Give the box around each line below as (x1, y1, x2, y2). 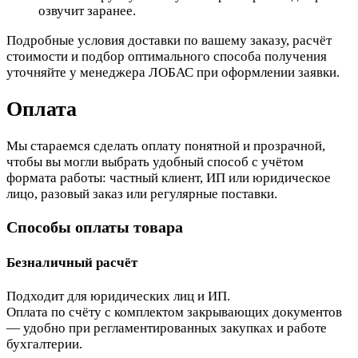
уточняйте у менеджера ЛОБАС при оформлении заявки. (6, 64, 340, 80)
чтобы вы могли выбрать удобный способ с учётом (6, 154, 304, 170)
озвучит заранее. (38, 2, 136, 18)
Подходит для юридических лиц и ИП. (6, 288, 230, 304)
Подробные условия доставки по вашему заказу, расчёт (6, 32, 332, 48)
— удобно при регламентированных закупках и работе (6, 320, 327, 336)
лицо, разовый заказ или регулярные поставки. (6, 186, 277, 202)
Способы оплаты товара (6, 218, 183, 237)
